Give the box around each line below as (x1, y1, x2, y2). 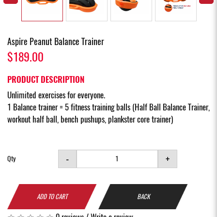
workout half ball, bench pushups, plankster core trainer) (7, 113, 173, 125)
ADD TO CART (37, 192, 67, 201)
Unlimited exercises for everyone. (7, 89, 107, 101)
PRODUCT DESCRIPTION (7, 73, 84, 85)
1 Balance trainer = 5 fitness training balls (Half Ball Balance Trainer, (7, 101, 210, 113)
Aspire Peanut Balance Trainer (7, 35, 104, 47)
